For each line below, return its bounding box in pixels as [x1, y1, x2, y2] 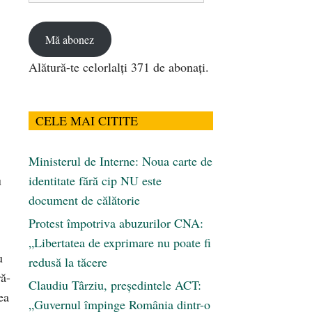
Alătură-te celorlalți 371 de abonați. [29, 58, 209, 76]
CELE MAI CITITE [36, 112, 138, 130]
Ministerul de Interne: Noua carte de [29, 153, 212, 170]
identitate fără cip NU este [29, 172, 162, 189]
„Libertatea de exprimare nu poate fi [29, 234, 211, 251]
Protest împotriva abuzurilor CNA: [29, 214, 203, 232]
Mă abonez [45, 31, 95, 47]
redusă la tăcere [29, 253, 107, 271]
